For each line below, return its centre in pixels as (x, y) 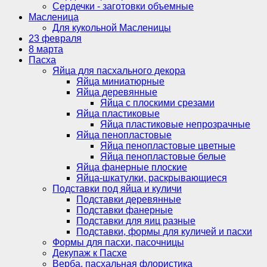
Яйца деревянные (117, 92)
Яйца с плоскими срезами (157, 103)
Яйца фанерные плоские (132, 167)
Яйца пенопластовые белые (163, 156)
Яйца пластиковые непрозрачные (175, 124)
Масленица (54, 17)
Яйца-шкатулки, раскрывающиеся (152, 178)
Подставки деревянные (129, 199)
